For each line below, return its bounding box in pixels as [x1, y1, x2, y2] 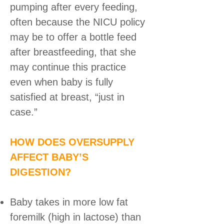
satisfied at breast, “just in [10, 91, 124, 102]
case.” [10, 106, 37, 117]
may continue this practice [10, 61, 126, 72]
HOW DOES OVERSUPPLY [10, 136, 134, 147]
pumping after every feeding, [10, 1, 137, 12]
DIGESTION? [10, 166, 71, 177]
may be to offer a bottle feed [10, 31, 136, 42]
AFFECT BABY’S [10, 151, 88, 162]
